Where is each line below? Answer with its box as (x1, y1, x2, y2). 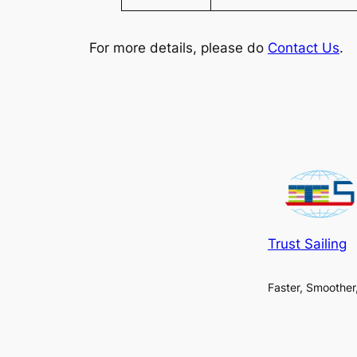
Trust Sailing (268, 235, 347, 252)
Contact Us (268, 40, 339, 57)
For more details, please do (89, 40, 268, 57)
